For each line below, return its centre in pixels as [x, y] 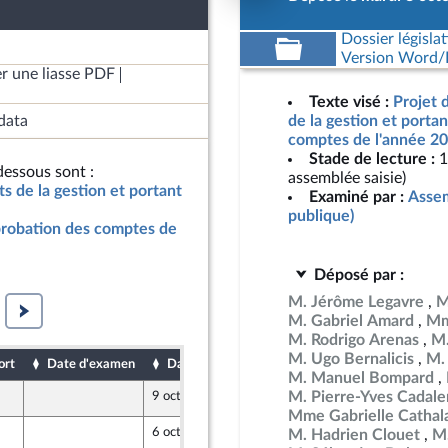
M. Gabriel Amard [351, 321]
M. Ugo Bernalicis [351, 359]
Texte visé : [349, 102]
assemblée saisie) [347, 178]
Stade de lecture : [372, 159]
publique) [321, 216]
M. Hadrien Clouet [354, 435]
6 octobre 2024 [197, 432]
